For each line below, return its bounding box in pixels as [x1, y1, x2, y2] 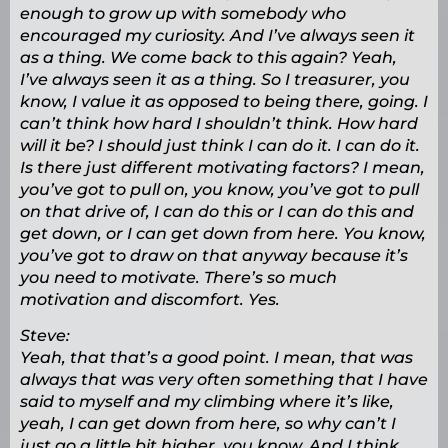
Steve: [20, 326, 70, 346]
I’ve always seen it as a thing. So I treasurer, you [20, 70, 410, 90]
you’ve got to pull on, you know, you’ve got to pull [20, 180, 419, 200]
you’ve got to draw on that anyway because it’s [20, 246, 408, 266]
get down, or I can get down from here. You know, [20, 224, 426, 244]
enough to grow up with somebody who [20, 4, 346, 24]
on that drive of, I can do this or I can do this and [20, 202, 414, 222]
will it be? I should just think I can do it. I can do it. [20, 136, 420, 156]
